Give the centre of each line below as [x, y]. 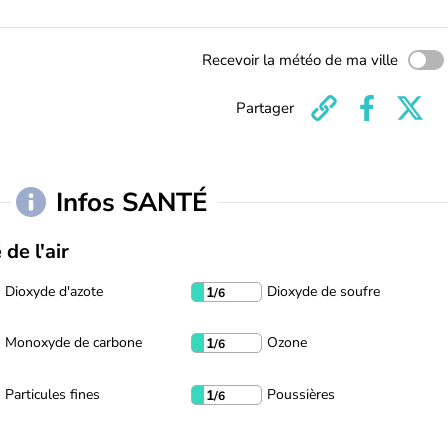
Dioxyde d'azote [54, 291]
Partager [265, 108]
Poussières [301, 394]
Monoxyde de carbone [73, 343]
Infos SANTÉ [135, 202]
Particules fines [52, 394]
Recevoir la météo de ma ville [300, 60]
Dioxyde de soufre [323, 291]
